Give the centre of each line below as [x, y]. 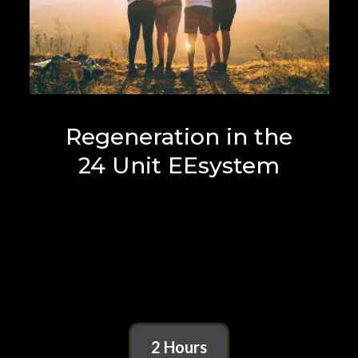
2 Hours [179, 347]
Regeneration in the [179, 137]
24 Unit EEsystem [179, 165]
